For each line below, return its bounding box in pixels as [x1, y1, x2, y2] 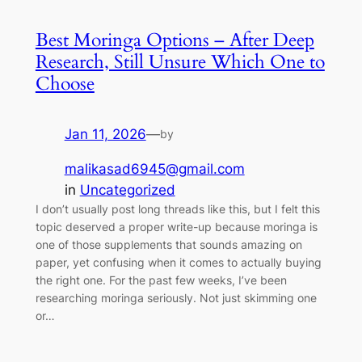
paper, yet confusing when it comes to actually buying [35, 255, 322, 270]
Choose [35, 71, 95, 97]
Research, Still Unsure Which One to [35, 49, 325, 75]
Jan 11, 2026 [64, 126, 146, 143]
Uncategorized [79, 182, 175, 199]
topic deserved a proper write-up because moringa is [35, 220, 318, 234]
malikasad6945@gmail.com [64, 161, 245, 178]
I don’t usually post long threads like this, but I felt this [35, 202, 320, 217]
